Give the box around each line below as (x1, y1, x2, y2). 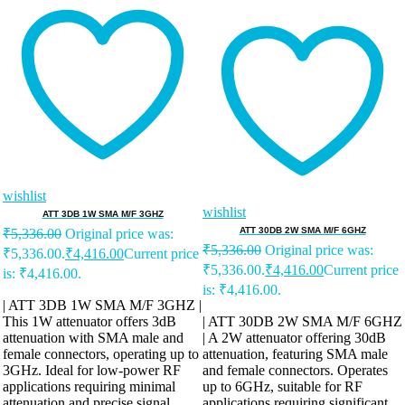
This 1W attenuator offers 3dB (3, 313, 176, 329)
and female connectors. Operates (202, 362, 388, 378)
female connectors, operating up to (3, 345, 199, 362)
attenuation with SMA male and (3, 329, 184, 345)
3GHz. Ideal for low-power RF (3, 362, 181, 378)
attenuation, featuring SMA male (202, 345, 388, 362)
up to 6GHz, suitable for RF (202, 378, 363, 394)
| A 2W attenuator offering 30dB (202, 329, 386, 345)
